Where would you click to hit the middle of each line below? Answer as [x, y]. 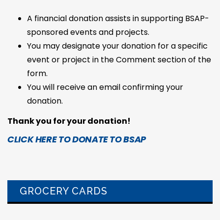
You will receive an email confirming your [105, 87]
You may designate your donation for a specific [117, 46]
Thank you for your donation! [69, 121]
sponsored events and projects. [88, 32]
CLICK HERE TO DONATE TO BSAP [77, 139]
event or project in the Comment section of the [119, 60]
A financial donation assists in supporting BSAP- [118, 19]
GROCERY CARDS [64, 191]
